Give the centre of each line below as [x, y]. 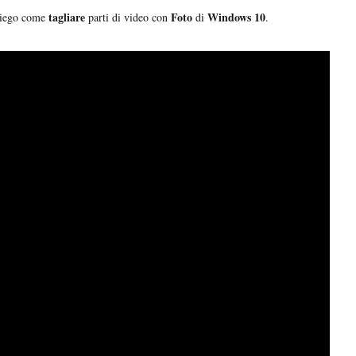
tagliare [67, 17]
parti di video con [126, 17]
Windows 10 [236, 17]
